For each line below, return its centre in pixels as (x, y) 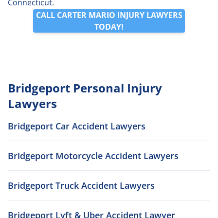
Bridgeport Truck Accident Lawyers (81, 185)
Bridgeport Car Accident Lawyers (77, 126)
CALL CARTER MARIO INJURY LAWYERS (109, 15)
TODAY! (109, 27)
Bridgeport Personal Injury (85, 88)
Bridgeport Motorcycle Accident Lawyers (93, 155)
